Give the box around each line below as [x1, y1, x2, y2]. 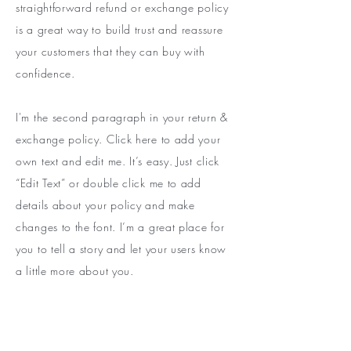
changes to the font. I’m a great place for [16, 219, 225, 234]
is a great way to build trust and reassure [16, 22, 223, 37]
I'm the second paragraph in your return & [16, 110, 228, 125]
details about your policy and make [16, 197, 195, 212]
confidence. [16, 66, 75, 81]
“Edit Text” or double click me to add [16, 175, 201, 190]
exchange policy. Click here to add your [16, 132, 221, 147]
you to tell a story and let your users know [16, 241, 227, 256]
